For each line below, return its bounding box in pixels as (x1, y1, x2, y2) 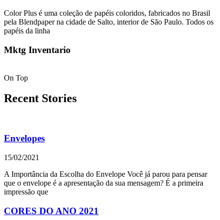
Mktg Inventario (4, 44, 71, 55)
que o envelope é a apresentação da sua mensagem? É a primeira (4, 178, 203, 187)
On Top (4, 73, 28, 82)
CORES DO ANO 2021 (4, 205, 99, 216)
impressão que (4, 187, 48, 196)
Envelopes (4, 133, 45, 144)
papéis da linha (4, 27, 50, 35)
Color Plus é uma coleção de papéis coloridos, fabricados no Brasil (4, 9, 210, 18)
